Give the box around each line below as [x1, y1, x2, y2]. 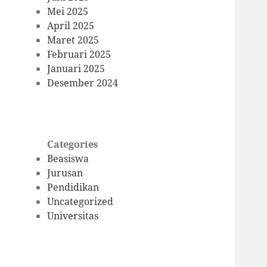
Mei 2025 [47, 5, 89, 18]
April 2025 [47, 19, 95, 33]
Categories [47, 138, 99, 151]
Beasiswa [47, 152, 89, 166]
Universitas [47, 209, 99, 223]
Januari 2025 [47, 62, 105, 76]
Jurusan [47, 166, 83, 180]
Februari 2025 [47, 48, 111, 61]
